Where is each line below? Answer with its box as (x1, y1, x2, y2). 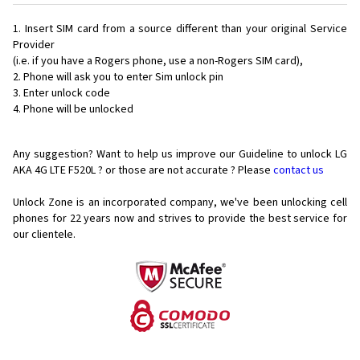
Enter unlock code (23, 85, 110, 102)
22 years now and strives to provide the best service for (69, 211, 348, 227)
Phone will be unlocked (23, 101, 133, 118)
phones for (13, 211, 67, 227)
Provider (13, 37, 55, 54)
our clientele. (13, 227, 76, 243)
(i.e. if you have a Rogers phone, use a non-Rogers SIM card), (13, 53, 303, 70)
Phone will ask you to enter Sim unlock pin (23, 69, 223, 86)
